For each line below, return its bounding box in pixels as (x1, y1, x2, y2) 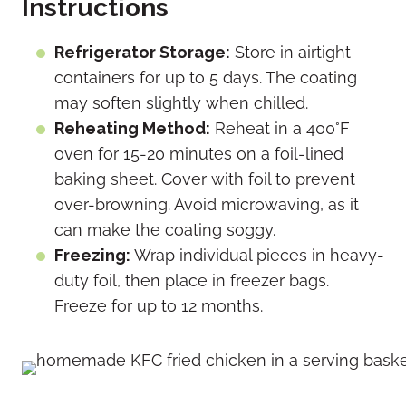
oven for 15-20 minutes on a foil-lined (54, 144, 343, 164)
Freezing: (54, 246, 130, 266)
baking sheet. (54, 169, 157, 189)
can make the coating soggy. (54, 220, 275, 240)
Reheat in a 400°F (210, 119, 350, 139)
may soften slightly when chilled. (54, 93, 308, 113)
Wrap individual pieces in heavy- (130, 246, 384, 266)
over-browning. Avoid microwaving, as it (54, 195, 359, 215)
